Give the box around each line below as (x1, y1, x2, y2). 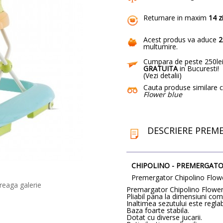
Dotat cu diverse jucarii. (126, 212, 202, 222)
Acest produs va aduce (143, 34, 219, 44)
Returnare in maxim (143, 12, 209, 22)
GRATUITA (143, 63, 178, 73)
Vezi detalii (145, 70, 179, 80)
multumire (143, 41, 176, 51)
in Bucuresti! (178, 63, 219, 73)
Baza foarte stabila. (126, 205, 189, 215)
